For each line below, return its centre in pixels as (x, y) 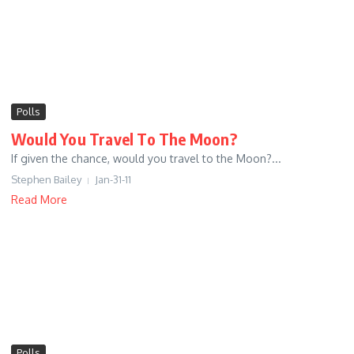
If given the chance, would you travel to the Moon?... (146, 159)
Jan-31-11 (113, 180)
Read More (39, 200)
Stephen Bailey (46, 180)
